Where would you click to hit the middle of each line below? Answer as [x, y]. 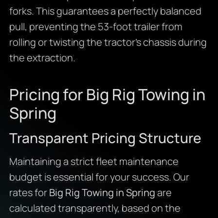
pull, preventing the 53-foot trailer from [96, 27]
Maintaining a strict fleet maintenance [94, 162]
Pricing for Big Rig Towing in [107, 95]
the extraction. [42, 58]
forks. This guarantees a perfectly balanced [105, 11]
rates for [29, 193]
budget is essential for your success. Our [99, 177]
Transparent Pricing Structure [105, 138]
